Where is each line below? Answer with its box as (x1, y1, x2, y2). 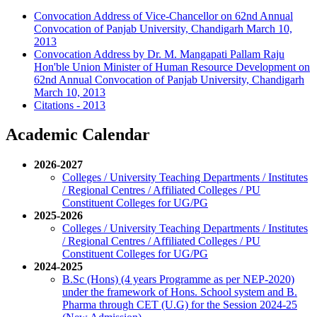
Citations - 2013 (34, 98, 105, 111)
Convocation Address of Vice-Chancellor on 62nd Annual (34, 9, 293, 22)
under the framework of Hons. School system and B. (62, 286, 297, 299)
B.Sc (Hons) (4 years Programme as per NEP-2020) (62, 273, 294, 286)
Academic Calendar (6, 125, 150, 144)
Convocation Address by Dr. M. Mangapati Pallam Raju (34, 47, 284, 60)
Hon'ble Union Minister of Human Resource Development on (34, 60, 310, 73)
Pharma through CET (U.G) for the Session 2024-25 (62, 299, 297, 311)
